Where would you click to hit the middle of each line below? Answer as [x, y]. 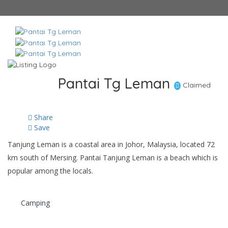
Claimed [196, 85]
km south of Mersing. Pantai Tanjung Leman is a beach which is [113, 157]
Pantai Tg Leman [114, 83]
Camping [35, 203]
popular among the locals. [50, 170]
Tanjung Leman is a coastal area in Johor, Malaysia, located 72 [111, 144]
